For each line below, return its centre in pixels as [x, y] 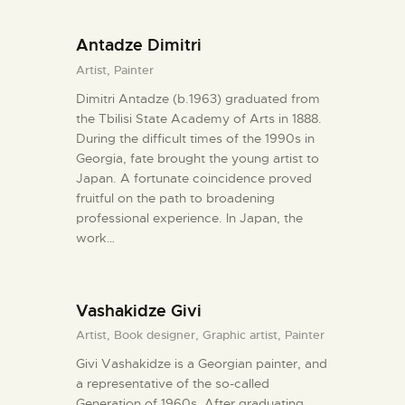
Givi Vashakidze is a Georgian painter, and [202, 364]
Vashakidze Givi [139, 310]
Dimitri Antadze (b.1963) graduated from [198, 98]
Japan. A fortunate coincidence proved [194, 178]
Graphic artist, [244, 335]
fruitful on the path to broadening [175, 198]
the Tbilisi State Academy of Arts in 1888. [199, 118]
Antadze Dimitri [139, 45]
